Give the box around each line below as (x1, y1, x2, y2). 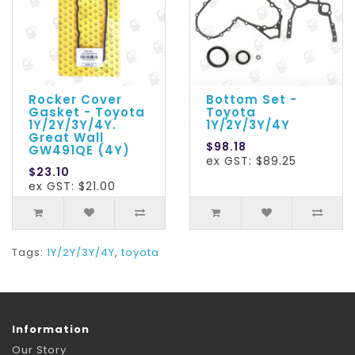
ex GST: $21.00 (29, 178, 116, 195)
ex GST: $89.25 (206, 153, 296, 170)
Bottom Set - (206, 91, 297, 109)
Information (12, 322, 90, 338)
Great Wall (29, 129, 104, 147)
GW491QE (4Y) (29, 142, 130, 159)
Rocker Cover (29, 91, 122, 109)
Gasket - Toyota (29, 104, 145, 121)
